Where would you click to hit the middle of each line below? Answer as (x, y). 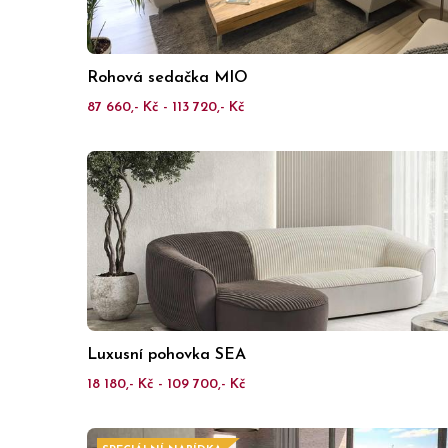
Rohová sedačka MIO (167, 78)
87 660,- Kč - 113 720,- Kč (166, 107)
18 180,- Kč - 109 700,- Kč (166, 384)
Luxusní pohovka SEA (166, 355)
